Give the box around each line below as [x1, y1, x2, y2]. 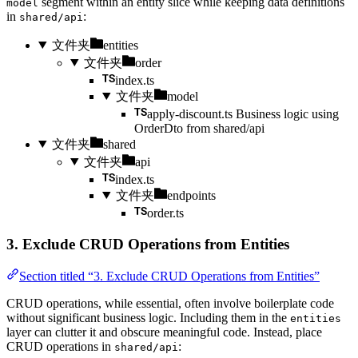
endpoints [166, 188, 216, 202]
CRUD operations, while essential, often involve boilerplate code [6, 296, 334, 311]
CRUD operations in [6, 340, 114, 354]
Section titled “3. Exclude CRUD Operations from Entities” [19, 269, 320, 284]
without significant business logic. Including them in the [6, 311, 290, 325]
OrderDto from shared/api [134, 121, 265, 135]
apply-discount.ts [147, 106, 233, 121]
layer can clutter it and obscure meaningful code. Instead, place [6, 325, 322, 340]
